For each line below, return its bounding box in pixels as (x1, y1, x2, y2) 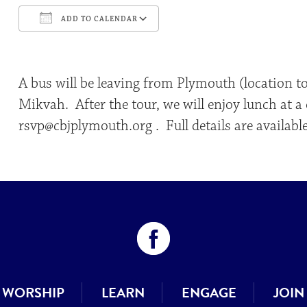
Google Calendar (179, 37, 243, 50)
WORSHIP (2, 282, 64, 303)
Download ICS (42, 37, 99, 50)
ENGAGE (182, 282, 236, 303)
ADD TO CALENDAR (58, 14, 138, 24)
